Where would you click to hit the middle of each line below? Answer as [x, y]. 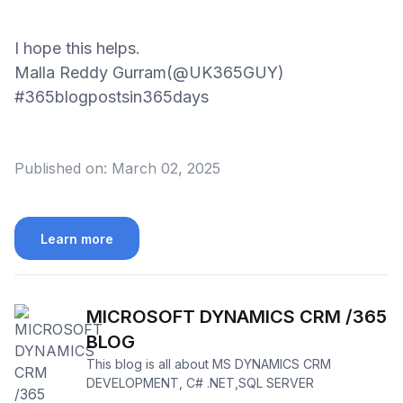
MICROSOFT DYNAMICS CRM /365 [237, 316]
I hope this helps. [77, 49]
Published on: [61, 169]
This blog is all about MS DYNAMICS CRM [209, 363]
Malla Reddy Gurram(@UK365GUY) [149, 73]
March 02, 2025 [166, 169]
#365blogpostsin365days [112, 97]
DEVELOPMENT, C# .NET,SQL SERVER [200, 382]
